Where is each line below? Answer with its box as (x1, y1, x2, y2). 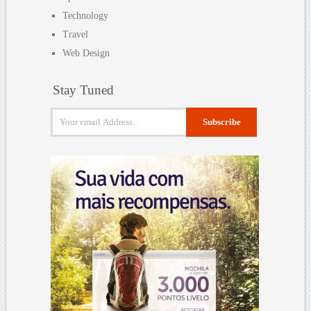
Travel (62, 28, 89, 40)
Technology (62, 10, 109, 21)
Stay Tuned (53, 82, 115, 97)
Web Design (62, 47, 110, 58)
